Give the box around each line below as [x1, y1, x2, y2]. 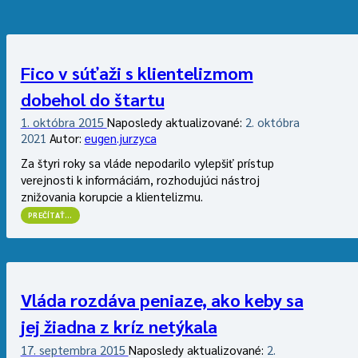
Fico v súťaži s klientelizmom [20, 61, 253, 84]
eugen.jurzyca [84, 129, 157, 145]
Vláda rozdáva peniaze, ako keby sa [20, 288, 304, 312]
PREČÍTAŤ [28, 210, 66, 221]
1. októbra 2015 [20, 113, 107, 129]
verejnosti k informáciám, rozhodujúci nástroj [20, 172, 260, 188]
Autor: [49, 129, 85, 145]
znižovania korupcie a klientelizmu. [20, 189, 203, 205]
